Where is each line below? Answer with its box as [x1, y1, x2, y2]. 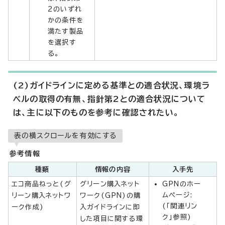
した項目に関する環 [80, 215, 143, 222]
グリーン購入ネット [80, 180, 140, 187]
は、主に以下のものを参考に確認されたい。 [13, 108, 179, 117]
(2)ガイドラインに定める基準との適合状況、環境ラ [13, 81, 210, 89]
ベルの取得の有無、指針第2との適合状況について [13, 95, 206, 103]
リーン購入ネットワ [12, 192, 71, 199]
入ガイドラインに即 [80, 203, 140, 210]
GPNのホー [162, 180, 201, 187]
